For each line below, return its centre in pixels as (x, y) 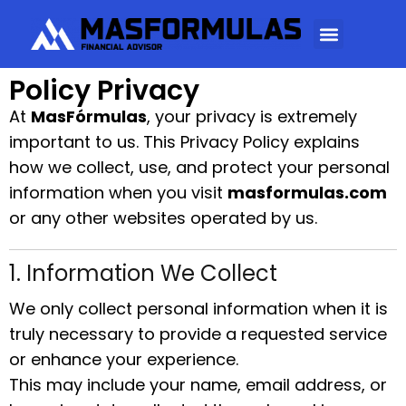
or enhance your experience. (124, 359)
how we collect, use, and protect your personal (199, 167)
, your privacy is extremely (252, 116)
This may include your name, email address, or (198, 385)
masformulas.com (307, 193)
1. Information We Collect (143, 273)
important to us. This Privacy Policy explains (184, 142)
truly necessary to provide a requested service (198, 334)
